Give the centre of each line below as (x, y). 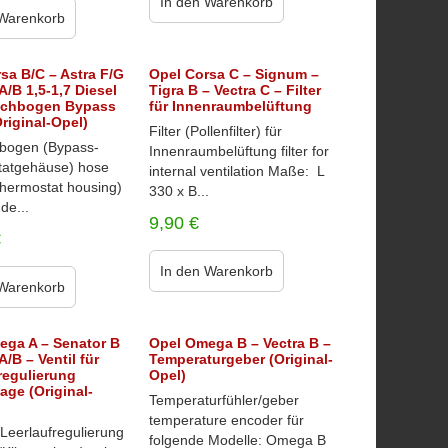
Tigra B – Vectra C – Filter (234, 90)
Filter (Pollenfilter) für (215, 131)
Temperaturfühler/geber (223, 400)
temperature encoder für (226, 420)
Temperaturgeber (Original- (240, 359)
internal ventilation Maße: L (236, 171)
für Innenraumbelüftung (230, 106)
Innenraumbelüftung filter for (238, 151)
